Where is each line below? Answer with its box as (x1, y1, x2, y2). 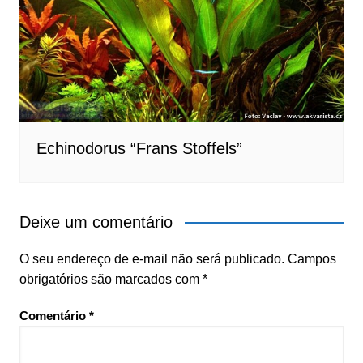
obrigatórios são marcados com (19, 271, 203, 286)
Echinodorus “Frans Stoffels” (36, 139, 242, 157)
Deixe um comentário (19, 212, 173, 231)
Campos (287, 251, 336, 266)
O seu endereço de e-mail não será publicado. (19, 251, 284, 266)
